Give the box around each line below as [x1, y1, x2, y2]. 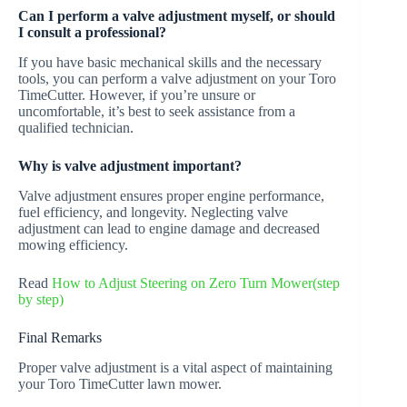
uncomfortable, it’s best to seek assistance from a [18, 103, 295, 119]
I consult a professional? [18, 25, 166, 41]
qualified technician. [18, 119, 134, 135]
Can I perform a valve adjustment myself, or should [18, 8, 335, 25]
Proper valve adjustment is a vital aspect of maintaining [18, 359, 333, 375]
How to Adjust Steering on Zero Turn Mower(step [52, 274, 340, 291]
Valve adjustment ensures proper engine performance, [18, 187, 324, 203]
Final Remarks [18, 329, 102, 345]
